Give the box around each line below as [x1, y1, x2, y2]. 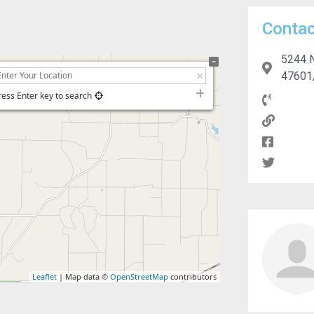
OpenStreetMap [109, 271, 168, 282]
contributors [168, 271, 217, 282]
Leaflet [32, 271, 57, 282]
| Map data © [56, 271, 110, 282]
